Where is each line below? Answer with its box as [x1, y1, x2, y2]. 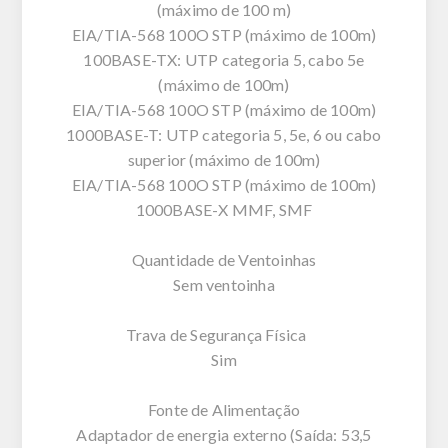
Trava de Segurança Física [125, 324, 323, 344]
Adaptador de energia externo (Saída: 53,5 [76, 424, 372, 444]
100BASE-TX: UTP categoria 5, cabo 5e [83, 49, 365, 69]
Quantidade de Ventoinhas [131, 249, 317, 269]
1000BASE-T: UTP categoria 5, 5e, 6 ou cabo [66, 124, 382, 144]
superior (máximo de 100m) [127, 149, 321, 169]
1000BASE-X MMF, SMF [135, 199, 313, 219]
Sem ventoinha [173, 274, 275, 294]
